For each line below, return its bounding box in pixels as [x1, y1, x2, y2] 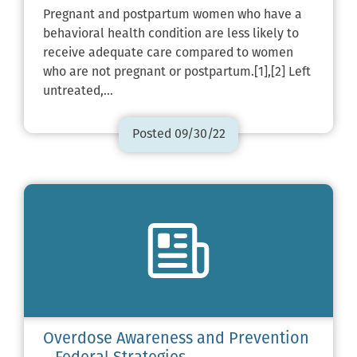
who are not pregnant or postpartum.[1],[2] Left [43, 65, 311, 79]
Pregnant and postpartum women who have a [43, 8, 302, 22]
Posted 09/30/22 [131, 127, 226, 141]
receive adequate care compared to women [43, 46, 293, 60]
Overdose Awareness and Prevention [43, 331, 309, 348]
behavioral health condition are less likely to [43, 27, 299, 41]
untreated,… [43, 84, 113, 98]
